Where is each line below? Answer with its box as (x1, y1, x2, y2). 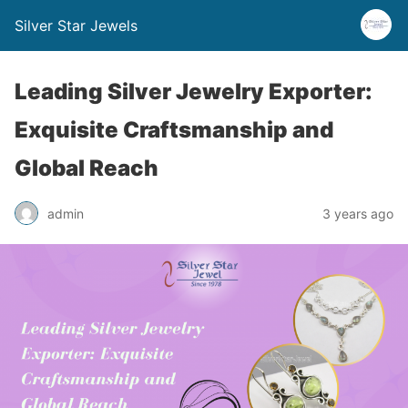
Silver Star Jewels (15, 16, 138, 35)
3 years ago (322, 205, 393, 221)
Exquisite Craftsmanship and (15, 117, 333, 143)
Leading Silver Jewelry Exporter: (15, 78, 372, 105)
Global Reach (15, 155, 158, 181)
